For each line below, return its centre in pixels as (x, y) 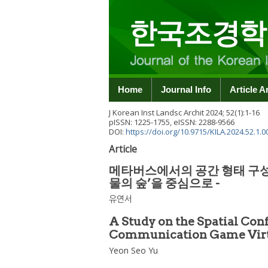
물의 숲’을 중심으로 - (164, 183)
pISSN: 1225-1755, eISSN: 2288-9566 (172, 122)
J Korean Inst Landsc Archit (156, 112)
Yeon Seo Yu (133, 250)
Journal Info (186, 89)
